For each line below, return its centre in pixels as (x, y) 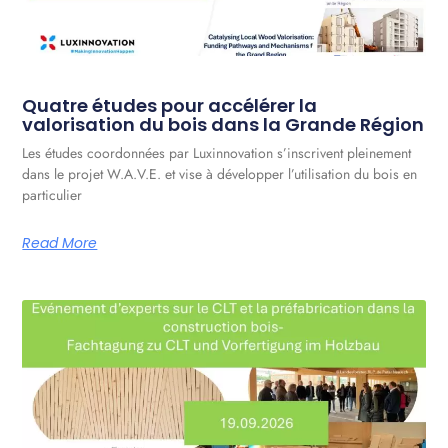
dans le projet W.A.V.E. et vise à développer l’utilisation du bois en (220, 174)
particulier (52, 195)
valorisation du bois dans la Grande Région (223, 125)
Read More (60, 243)
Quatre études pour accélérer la (170, 106)
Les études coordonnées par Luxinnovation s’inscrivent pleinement (217, 153)
